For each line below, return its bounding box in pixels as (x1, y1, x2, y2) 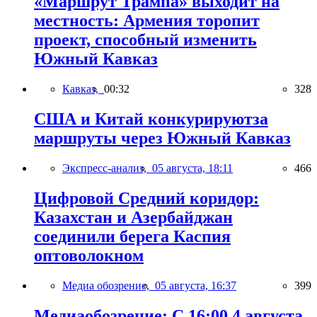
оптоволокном (34, 246, 144, 265)
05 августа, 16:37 (155, 279, 236, 292)
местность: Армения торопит (34, 11, 260, 30)
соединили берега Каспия (34, 226, 231, 246)
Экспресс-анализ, (62, 161, 152, 174)
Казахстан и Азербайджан (34, 207, 233, 226)
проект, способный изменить (34, 30, 257, 50)
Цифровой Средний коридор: (34, 188, 259, 207)
